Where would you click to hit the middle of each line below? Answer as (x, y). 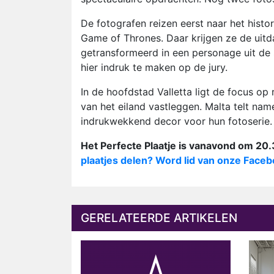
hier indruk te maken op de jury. (154, 67)
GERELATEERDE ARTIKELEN (159, 218)
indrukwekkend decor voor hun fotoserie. (176, 121)
